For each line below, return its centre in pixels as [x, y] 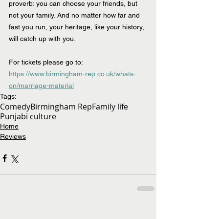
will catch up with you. [43, 38]
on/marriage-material [41, 85]
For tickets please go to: [48, 62]
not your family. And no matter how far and [75, 15]
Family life [110, 106]
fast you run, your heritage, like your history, [77, 27]
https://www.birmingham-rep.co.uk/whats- [72, 74]
